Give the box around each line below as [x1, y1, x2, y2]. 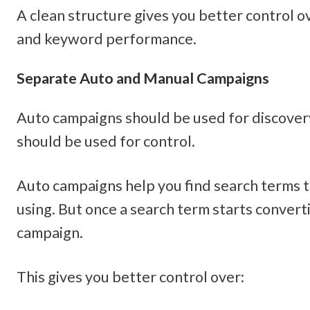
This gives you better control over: [17, 268, 244, 286]
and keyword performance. [17, 29, 197, 48]
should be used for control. [17, 131, 195, 150]
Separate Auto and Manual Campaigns [17, 69, 269, 87]
